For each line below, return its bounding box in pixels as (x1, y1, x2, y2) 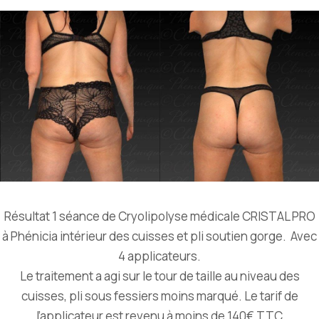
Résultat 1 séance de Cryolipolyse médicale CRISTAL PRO (4, 207, 315, 224)
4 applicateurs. (118, 247, 201, 264)
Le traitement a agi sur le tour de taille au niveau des (19, 267, 300, 284)
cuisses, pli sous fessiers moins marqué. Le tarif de (21, 287, 298, 304)
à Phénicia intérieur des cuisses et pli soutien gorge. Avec (2, 227, 317, 244)
